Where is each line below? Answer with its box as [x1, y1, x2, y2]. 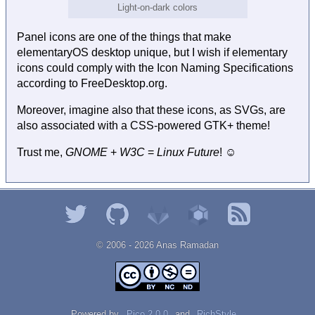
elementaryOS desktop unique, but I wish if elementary [17, 46, 288, 58]
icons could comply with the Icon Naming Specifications [17, 61, 293, 74]
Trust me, [17, 146, 65, 158]
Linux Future [157, 146, 219, 158]
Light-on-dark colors [117, 2, 198, 13]
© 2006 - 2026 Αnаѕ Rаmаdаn [96, 239, 219, 250]
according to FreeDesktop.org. [17, 77, 167, 89]
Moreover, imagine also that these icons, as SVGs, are [17, 103, 285, 116]
